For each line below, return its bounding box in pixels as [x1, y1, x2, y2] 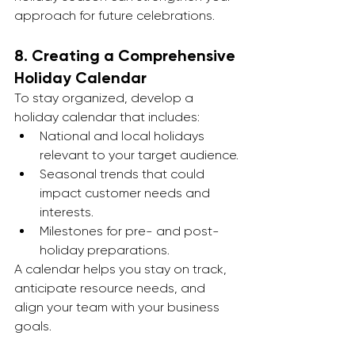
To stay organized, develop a [14, 90, 197, 105]
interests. [40, 204, 94, 219]
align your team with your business [14, 300, 223, 315]
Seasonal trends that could [40, 166, 208, 181]
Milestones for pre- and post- [40, 223, 219, 239]
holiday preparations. [40, 242, 170, 258]
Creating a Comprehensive [32, 46, 239, 65]
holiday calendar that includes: [14, 109, 200, 124]
